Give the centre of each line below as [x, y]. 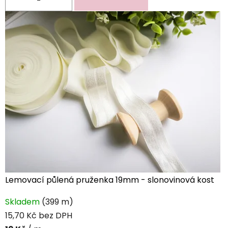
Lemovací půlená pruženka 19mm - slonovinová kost [110, 180]
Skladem [23, 202]
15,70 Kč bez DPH [39, 215]
